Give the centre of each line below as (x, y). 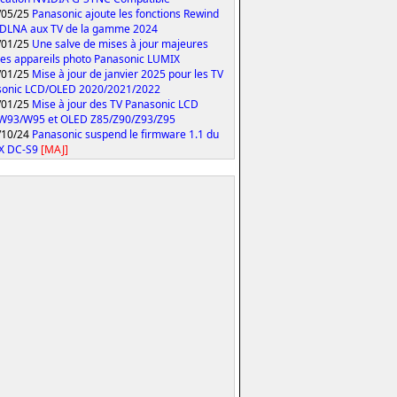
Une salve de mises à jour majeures (120, 43)
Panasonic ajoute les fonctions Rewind (125, 13)
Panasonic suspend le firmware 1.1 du (125, 134)
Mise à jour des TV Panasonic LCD (115, 104)
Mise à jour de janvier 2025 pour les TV (128, 74)
